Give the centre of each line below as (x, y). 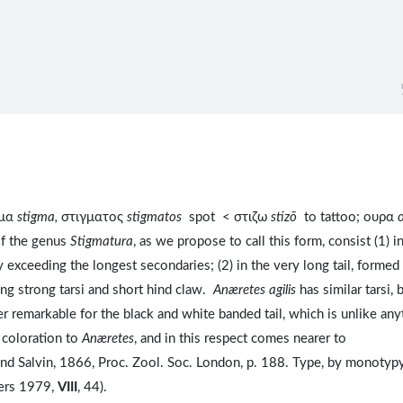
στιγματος (94, 218)
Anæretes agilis (255, 291)
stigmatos (158, 218)
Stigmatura (102, 242)
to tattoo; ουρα (351, 218)
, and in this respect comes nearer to (240, 339)
